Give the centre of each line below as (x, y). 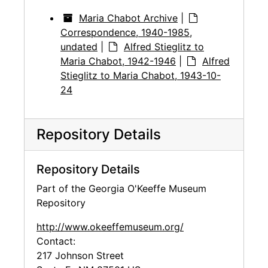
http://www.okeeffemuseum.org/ (110, 227)
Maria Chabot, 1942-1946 (118, 61)
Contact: (56, 241)
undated (79, 47)
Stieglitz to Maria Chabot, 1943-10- (141, 76)
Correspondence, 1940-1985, (126, 33)
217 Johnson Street (80, 256)
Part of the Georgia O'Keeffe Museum (121, 189)
